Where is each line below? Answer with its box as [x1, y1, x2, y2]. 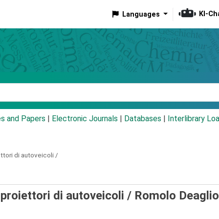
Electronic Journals [52, 114, 118, 124]
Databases [124, 114, 161, 124]
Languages [122, 10, 160, 19]
